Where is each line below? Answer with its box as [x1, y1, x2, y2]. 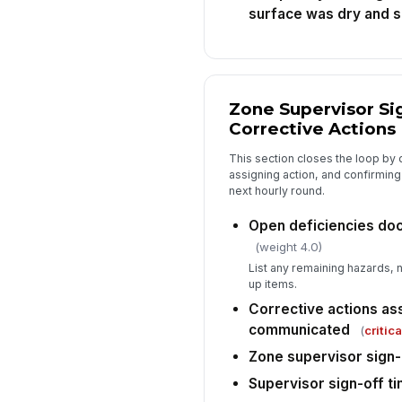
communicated [248, 321, 350, 339]
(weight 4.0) [254, 239, 322, 254]
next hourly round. [228, 184, 325, 198]
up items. [248, 277, 297, 292]
